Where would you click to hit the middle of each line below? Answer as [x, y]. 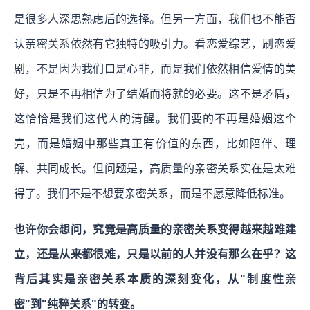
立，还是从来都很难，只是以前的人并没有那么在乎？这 [155, 254]
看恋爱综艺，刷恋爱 [246, 44]
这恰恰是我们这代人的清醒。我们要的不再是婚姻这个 [155, 118]
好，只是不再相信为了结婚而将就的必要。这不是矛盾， [155, 93]
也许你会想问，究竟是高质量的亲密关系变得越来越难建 [155, 229]
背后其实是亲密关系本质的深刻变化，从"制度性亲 [155, 279]
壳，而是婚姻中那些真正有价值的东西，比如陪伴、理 [155, 143]
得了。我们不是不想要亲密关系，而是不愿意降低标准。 [152, 193]
